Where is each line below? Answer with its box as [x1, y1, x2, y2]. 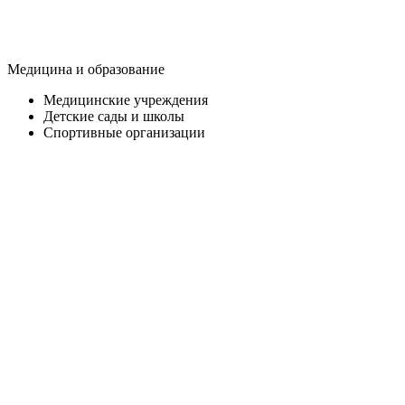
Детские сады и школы [43, 108, 184, 124]
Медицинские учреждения [43, 91, 208, 108]
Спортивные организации [43, 124, 205, 140]
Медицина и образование [7, 61, 165, 77]
